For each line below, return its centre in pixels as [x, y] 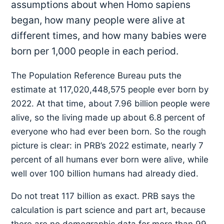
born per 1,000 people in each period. [95, 51]
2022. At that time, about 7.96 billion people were [111, 104]
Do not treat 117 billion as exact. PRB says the [103, 196]
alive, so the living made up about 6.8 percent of [108, 118]
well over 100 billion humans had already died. [105, 174]
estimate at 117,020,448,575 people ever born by [110, 90]
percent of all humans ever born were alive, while [110, 160]
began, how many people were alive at [98, 20]
